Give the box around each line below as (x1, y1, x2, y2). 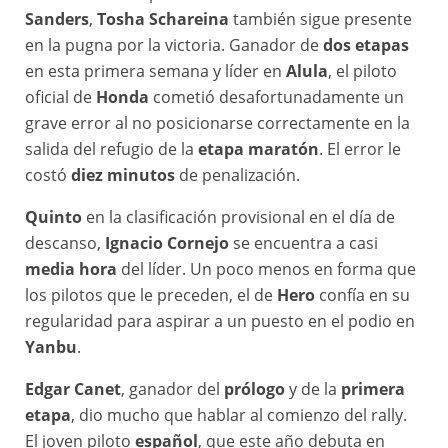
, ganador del (121, 377, 224, 400)
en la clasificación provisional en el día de (82, 205, 395, 228)
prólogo (224, 377, 285, 400)
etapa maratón (198, 137, 319, 160)
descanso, (25, 231, 105, 254)
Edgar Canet (25, 377, 121, 400)
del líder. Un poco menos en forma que (117, 257, 416, 280)
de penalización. (175, 163, 300, 186)
